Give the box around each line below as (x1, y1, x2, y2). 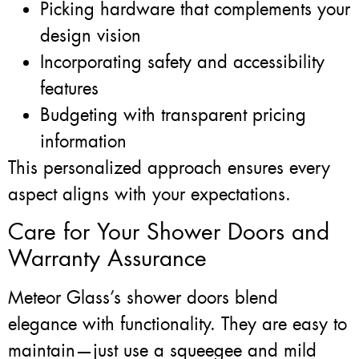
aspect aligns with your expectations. (8, 183, 291, 207)
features (40, 77, 99, 101)
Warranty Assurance (8, 244, 207, 274)
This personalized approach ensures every (8, 156, 330, 180)
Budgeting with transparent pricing (40, 103, 306, 127)
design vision (40, 24, 141, 48)
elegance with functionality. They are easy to (8, 313, 347, 337)
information (40, 130, 127, 154)
